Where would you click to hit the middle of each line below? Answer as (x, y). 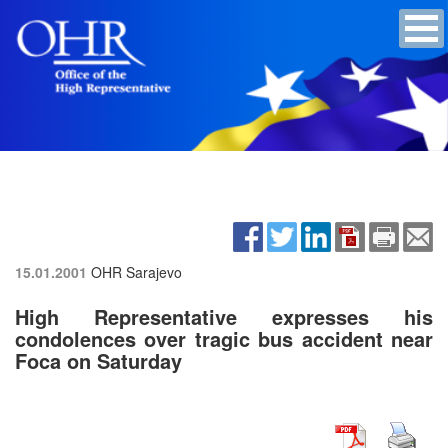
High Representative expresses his (224, 316)
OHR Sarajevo (136, 271)
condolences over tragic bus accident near (224, 338)
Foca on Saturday (98, 360)
